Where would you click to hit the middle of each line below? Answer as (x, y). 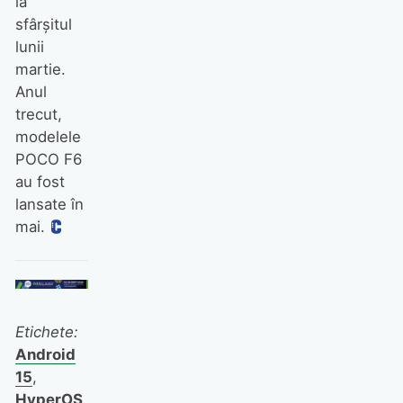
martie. (40, 70)
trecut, (38, 115)
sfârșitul (43, 25)
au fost (40, 182)
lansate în (49, 205)
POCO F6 (48, 160)
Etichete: (46, 332)
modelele (48, 137)
